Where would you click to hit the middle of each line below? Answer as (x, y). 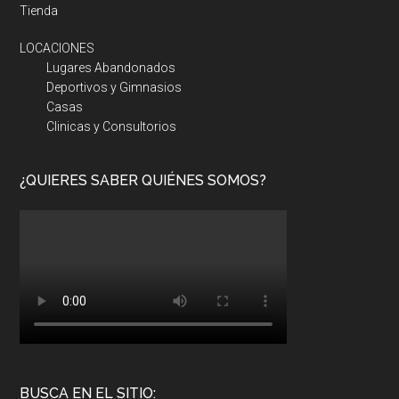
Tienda (39, 10)
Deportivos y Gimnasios (114, 87)
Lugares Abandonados (111, 67)
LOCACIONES (57, 48)
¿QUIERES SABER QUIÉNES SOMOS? (143, 180)
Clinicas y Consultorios (112, 126)
